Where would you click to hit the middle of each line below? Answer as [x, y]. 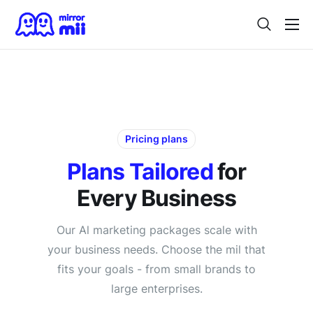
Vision [36, 165]
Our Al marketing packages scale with [156, 230]
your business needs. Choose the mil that [156, 250]
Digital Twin [52, 77]
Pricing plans [156, 139]
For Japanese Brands [81, 106]
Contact [42, 194]
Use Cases [50, 135]
